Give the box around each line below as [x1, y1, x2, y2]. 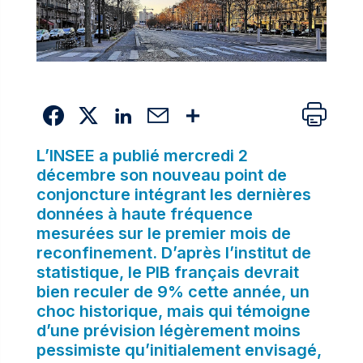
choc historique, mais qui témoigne [36, 301, 310, 322]
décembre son [36, 165, 152, 186]
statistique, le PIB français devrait [36, 263, 299, 283]
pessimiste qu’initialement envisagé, [36, 340, 322, 361]
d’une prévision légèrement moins [36, 321, 301, 341]
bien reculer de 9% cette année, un [36, 282, 310, 302]
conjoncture [36, 185, 130, 205]
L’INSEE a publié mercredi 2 [36, 146, 248, 166]
